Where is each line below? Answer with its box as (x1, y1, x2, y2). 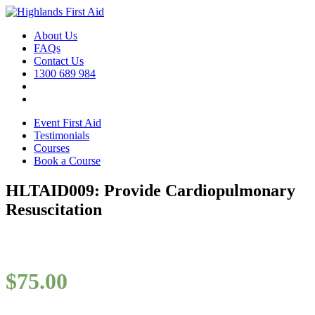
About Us (34, 30, 77, 41)
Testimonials (34, 129, 89, 141)
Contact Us (34, 55, 84, 67)
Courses (34, 142, 70, 154)
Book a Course (34, 155, 101, 167)
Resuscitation (6, 200, 102, 219)
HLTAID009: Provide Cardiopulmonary (6, 181, 295, 200)
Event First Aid (34, 117, 101, 129)
